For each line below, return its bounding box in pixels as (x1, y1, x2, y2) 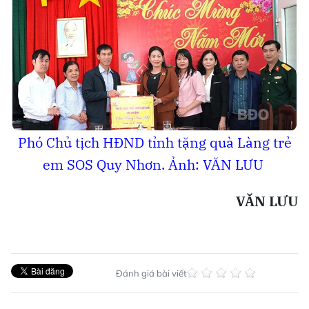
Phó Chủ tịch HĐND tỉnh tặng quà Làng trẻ (17, 132, 292, 152)
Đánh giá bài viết (115, 267, 187, 279)
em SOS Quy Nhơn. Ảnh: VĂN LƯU (42, 154, 267, 174)
